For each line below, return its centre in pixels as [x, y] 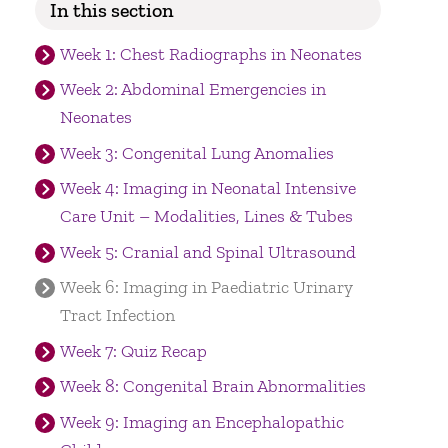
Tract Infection [117, 315]
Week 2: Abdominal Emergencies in [192, 89]
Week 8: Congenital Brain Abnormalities [212, 386]
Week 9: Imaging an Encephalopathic [201, 421]
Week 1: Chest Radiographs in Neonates [210, 53]
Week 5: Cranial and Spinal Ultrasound [207, 251]
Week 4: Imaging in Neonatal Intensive [207, 188]
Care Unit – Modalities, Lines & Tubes [206, 216]
